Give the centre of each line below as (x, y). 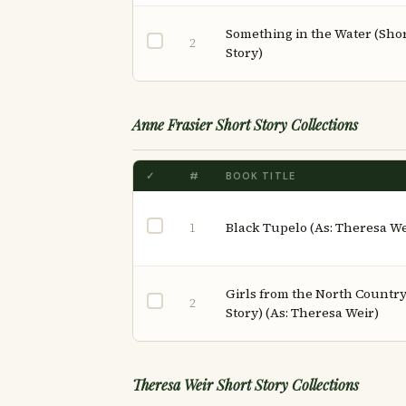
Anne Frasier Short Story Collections (245, 125)
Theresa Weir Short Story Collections (246, 385)
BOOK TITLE (261, 176)
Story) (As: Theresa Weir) (302, 313)
